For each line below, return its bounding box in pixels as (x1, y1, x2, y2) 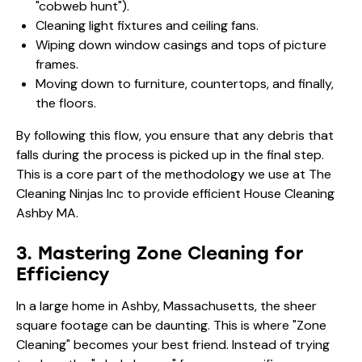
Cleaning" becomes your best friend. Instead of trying (16, 335, 330, 353)
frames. (36, 55, 78, 73)
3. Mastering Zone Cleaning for (16, 242, 303, 264)
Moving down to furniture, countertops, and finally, (36, 74, 334, 92)
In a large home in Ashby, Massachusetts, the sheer (16, 297, 317, 314)
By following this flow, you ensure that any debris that (16, 126, 334, 144)
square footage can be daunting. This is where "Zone (16, 316, 326, 334)
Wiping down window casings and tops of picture (36, 36, 326, 53)
